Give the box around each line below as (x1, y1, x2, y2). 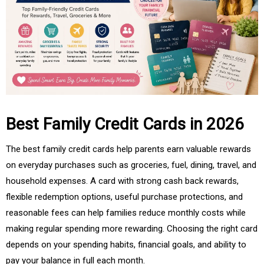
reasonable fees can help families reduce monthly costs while (6, 207, 246, 219)
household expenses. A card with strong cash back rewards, (6, 176, 239, 187)
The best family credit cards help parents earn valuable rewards (6, 144, 251, 155)
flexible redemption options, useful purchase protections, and (6, 192, 243, 203)
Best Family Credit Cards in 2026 (6, 114, 244, 134)
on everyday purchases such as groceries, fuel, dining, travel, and (6, 160, 256, 171)
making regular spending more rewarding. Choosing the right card (6, 223, 258, 235)
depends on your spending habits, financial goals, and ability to (6, 239, 246, 250)
